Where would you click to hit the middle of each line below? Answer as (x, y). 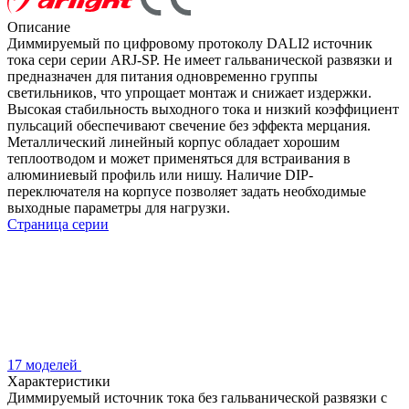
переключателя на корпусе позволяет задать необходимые (187, 191)
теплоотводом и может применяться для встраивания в (179, 158)
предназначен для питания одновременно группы (163, 76)
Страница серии (58, 224)
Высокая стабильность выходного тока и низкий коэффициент (203, 109)
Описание (39, 26)
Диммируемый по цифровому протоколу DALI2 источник (190, 43)
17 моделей (44, 364)
